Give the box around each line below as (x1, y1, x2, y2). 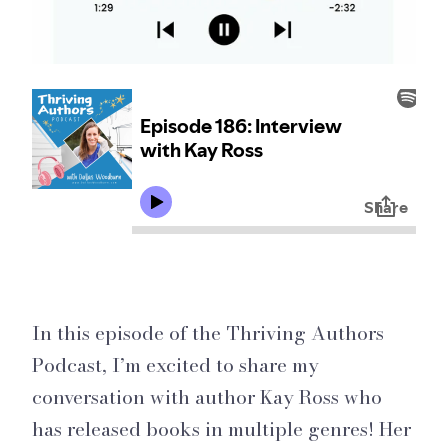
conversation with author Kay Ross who (32, 381, 382, 412)
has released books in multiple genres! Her (32, 413, 411, 444)
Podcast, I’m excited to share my (32, 349, 318, 380)
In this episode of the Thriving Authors (32, 317, 384, 348)
